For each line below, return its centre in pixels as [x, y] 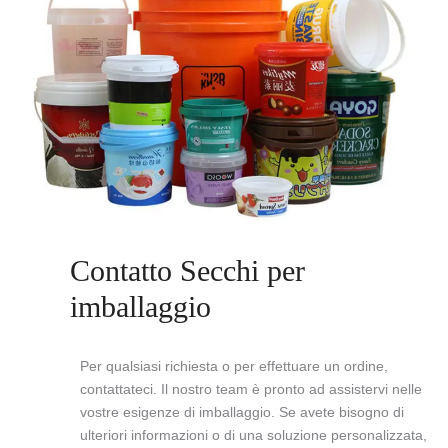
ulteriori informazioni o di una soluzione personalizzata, [253, 434]
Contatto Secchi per [187, 270]
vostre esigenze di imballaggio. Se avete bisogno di [242, 411]
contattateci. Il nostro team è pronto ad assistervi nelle [251, 388]
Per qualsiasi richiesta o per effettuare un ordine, [234, 365]
